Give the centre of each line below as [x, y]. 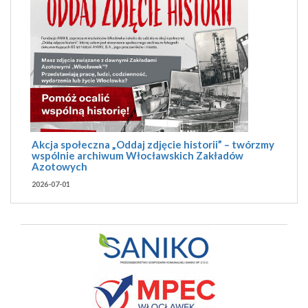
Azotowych [59, 166]
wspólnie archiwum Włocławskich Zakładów [137, 155]
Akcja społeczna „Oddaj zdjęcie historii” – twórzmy [153, 144]
